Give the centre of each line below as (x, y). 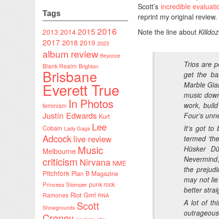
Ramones (55, 195)
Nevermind (201, 159)
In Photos (91, 103)
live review (92, 139)
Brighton (88, 66)
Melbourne (59, 151)
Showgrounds (59, 207)
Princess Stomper (65, 184)
